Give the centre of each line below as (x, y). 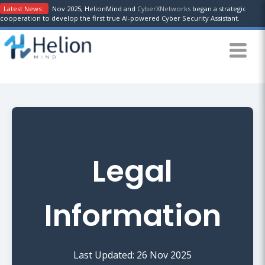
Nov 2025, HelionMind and (93, 9)
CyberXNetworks (164, 9)
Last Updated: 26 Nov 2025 (132, 255)
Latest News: (24, 9)
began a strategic (218, 9)
